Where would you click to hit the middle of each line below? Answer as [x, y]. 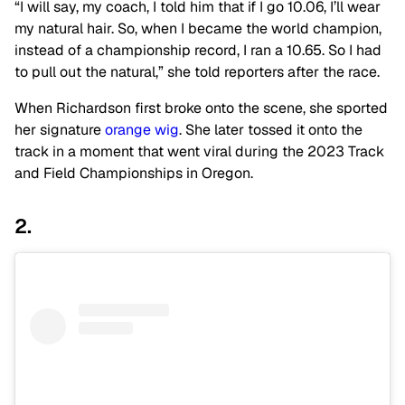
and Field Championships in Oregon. [134, 173]
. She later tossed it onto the [271, 130]
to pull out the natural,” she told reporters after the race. [197, 72]
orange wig [142, 130]
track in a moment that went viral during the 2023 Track [199, 151]
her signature [60, 130]
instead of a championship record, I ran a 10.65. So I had [198, 50]
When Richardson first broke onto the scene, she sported [201, 108]
